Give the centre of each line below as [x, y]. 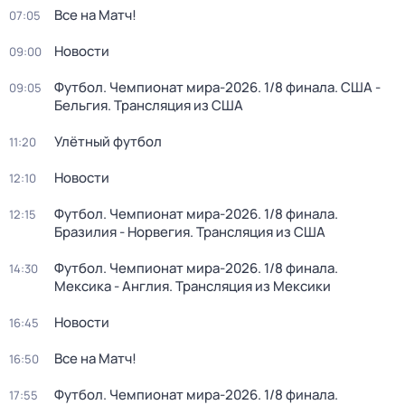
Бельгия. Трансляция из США [149, 105]
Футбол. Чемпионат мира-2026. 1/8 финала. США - [217, 87]
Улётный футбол [108, 141]
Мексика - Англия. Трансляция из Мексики [193, 286]
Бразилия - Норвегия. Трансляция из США [190, 232]
